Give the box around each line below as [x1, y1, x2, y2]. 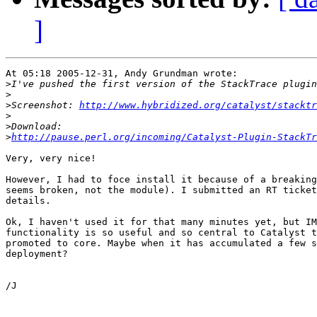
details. [6, 195, 51, 207]
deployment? [6, 248, 68, 260]
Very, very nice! [6, 153, 96, 164]
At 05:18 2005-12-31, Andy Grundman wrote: [6, 68, 238, 79]
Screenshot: [11, 100, 79, 111]
